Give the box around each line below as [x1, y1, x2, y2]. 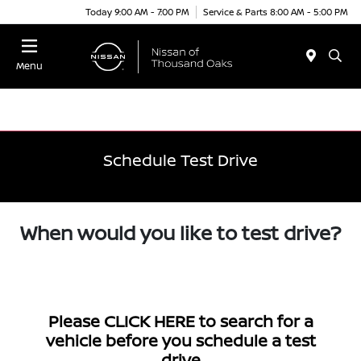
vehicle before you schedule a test [45, 330, 316, 351]
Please [48, 310, 104, 332]
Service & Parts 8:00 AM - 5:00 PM [203, 5, 348, 18]
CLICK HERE [103, 310, 195, 332]
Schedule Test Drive [103, 149, 258, 171]
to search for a [194, 310, 313, 332]
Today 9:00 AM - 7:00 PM [85, 5, 189, 18]
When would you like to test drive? [20, 219, 341, 246]
